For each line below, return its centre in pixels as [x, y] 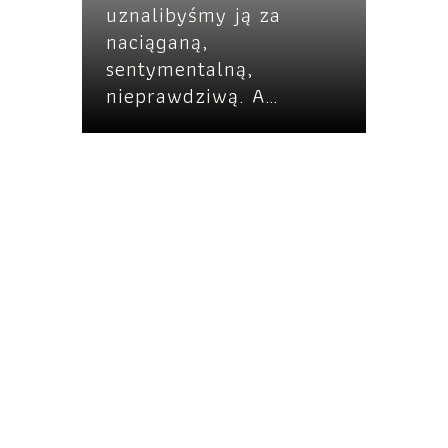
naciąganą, [157, 42]
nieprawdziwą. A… [193, 96]
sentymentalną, [180, 69]
